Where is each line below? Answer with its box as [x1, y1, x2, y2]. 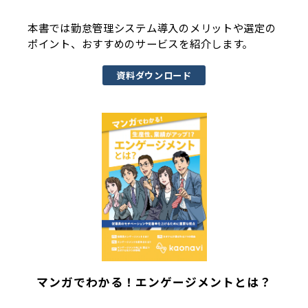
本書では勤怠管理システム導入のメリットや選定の [27, 19, 276, 35]
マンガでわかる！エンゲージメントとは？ [36, 273, 272, 290]
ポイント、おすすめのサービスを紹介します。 [27, 35, 254, 51]
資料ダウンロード [116, 68, 192, 82]
